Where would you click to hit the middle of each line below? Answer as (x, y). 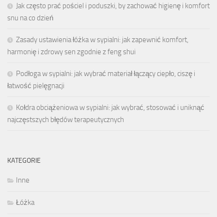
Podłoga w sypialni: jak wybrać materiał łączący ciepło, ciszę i (106, 73)
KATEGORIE (24, 160)
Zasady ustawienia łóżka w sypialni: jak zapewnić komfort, (102, 39)
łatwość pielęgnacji (36, 85)
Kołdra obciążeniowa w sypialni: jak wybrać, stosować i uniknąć (110, 107)
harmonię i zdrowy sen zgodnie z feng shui (71, 52)
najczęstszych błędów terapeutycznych (66, 119)
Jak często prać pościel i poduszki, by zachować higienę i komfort (113, 6)
